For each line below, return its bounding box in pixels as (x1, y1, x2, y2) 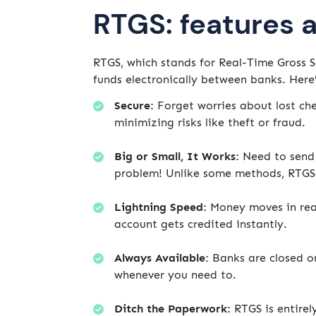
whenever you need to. (114, 268, 236, 282)
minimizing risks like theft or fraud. (114, 116, 305, 130)
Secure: (114, 99, 157, 113)
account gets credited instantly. (114, 217, 287, 231)
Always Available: (114, 251, 209, 265)
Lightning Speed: (114, 200, 207, 214)
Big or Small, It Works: (114, 150, 239, 164)
